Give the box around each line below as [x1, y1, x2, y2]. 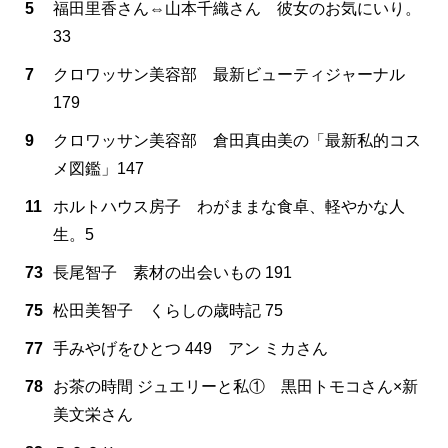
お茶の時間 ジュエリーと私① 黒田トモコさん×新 [53, 377, 418, 395]
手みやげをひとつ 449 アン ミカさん [53, 339, 328, 357]
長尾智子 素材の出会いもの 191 [53, 263, 292, 281]
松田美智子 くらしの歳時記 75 [53, 301, 283, 319]
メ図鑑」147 [53, 159, 144, 177]
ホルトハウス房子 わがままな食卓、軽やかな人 [53, 197, 405, 215]
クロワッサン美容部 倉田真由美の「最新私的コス [53, 131, 421, 149]
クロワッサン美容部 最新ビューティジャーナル [53, 65, 405, 83]
